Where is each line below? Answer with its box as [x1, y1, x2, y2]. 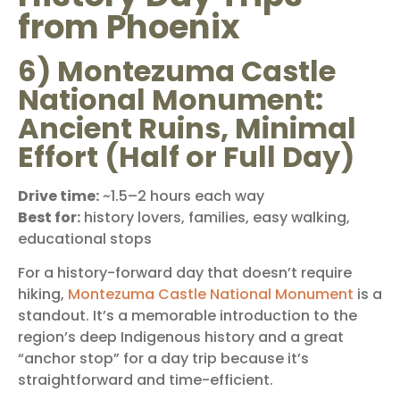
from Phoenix [18, 3, 240, 50]
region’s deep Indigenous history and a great [18, 327, 344, 348]
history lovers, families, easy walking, [80, 206, 350, 228]
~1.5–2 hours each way [99, 185, 264, 206]
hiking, [18, 284, 68, 305]
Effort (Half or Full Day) [18, 136, 354, 177]
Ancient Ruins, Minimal [18, 107, 356, 148]
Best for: [18, 206, 80, 228]
